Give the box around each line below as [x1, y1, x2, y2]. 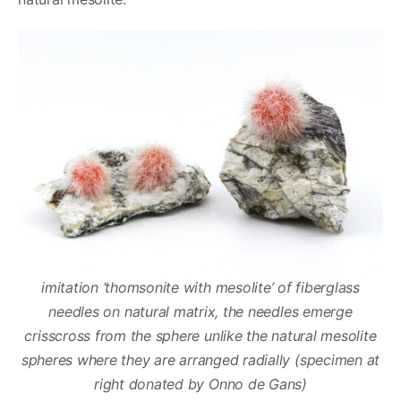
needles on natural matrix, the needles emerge [48, 302, 353, 320]
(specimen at [294, 350, 380, 369]
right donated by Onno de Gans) [94, 374, 307, 393]
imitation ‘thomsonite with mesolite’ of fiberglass [40, 277, 360, 296]
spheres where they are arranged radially [21, 350, 291, 369]
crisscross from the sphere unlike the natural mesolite [24, 326, 377, 345]
